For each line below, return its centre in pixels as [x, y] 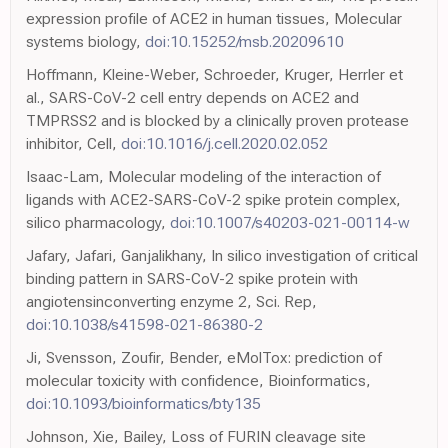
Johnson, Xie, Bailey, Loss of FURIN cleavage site [196, 436]
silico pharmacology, [98, 222]
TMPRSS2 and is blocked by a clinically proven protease [217, 120]
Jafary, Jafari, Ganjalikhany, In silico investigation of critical [222, 255]
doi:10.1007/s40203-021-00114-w [290, 222]
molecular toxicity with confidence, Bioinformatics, [198, 380]
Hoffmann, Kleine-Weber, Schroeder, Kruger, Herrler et [214, 74]
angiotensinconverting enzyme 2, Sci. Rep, [171, 301]
